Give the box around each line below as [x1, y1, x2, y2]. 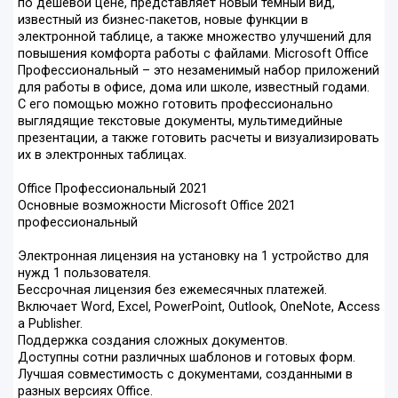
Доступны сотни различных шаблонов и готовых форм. [18, 350, 355, 366]
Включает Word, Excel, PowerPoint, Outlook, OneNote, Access [18, 299, 380, 315]
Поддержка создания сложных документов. [18, 333, 288, 349]
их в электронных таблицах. [18, 147, 187, 163]
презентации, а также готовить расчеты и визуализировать [18, 131, 379, 147]
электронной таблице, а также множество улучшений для [18, 29, 371, 45]
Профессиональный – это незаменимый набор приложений [18, 63, 379, 79]
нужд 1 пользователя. [18, 266, 151, 282]
